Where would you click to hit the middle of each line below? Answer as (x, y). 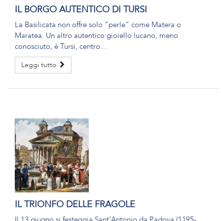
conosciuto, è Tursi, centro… (61, 46)
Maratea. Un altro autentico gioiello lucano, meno (96, 36)
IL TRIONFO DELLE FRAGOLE (75, 204)
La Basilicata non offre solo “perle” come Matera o (98, 25)
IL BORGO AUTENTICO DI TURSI (81, 10)
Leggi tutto (40, 65)
